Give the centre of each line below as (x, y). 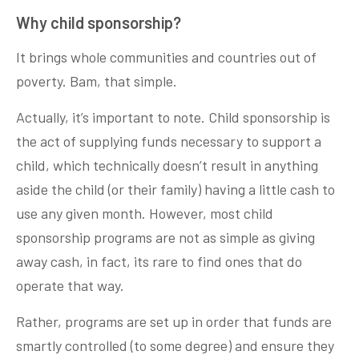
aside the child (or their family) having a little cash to (175, 190)
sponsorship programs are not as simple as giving (165, 238)
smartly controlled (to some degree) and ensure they (175, 346)
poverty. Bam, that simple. (97, 81)
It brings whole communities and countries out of (166, 57)
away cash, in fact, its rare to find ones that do (159, 262)
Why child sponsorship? (99, 23)
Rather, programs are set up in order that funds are (174, 322)
